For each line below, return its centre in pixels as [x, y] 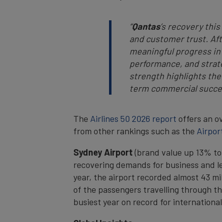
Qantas [146, 26]
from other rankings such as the [135, 131]
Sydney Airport [104, 152]
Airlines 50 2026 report [133, 118]
